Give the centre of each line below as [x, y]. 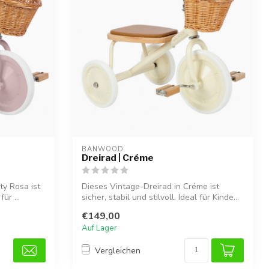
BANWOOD [103, 149]
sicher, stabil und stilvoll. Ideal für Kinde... [160, 197]
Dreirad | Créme [118, 157]
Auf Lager [99, 228]
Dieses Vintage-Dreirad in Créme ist [150, 186]
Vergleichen [118, 250]
